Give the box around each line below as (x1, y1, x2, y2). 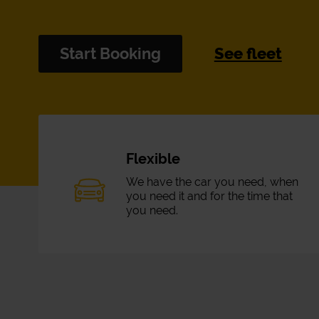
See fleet (214, 43, 282, 63)
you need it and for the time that (125, 189, 293, 203)
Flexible (125, 150, 180, 167)
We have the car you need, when (125, 175, 298, 189)
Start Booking (59, 43, 161, 63)
